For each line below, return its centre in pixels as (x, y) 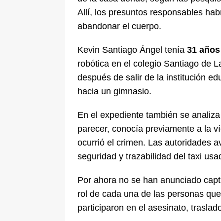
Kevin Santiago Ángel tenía (132, 50)
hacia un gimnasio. (114, 91)
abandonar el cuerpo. (119, 26)
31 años (203, 50)
